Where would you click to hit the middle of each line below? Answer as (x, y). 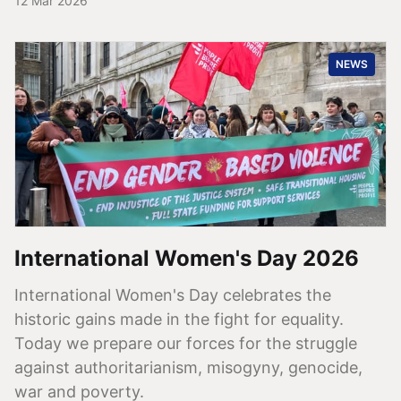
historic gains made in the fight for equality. (179, 319)
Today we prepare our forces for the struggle (186, 343)
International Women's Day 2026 (187, 258)
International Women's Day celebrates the (173, 294)
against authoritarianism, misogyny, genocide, (188, 367)
